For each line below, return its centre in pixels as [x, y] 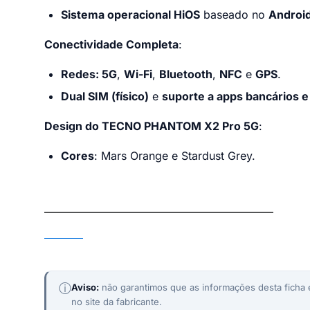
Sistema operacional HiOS [130, 15]
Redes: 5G [89, 74]
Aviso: [85, 288]
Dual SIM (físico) [105, 96]
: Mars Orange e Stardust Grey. [175, 155]
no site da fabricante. [116, 302]
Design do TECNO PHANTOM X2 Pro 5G [152, 126]
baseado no [234, 15]
